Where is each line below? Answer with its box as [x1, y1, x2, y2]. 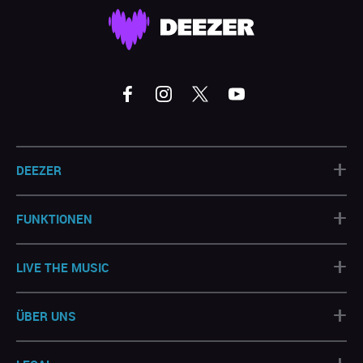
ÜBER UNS [16, 307, 76, 324]
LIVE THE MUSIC [16, 258, 109, 275]
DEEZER [16, 161, 62, 178]
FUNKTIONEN [16, 210, 92, 227]
